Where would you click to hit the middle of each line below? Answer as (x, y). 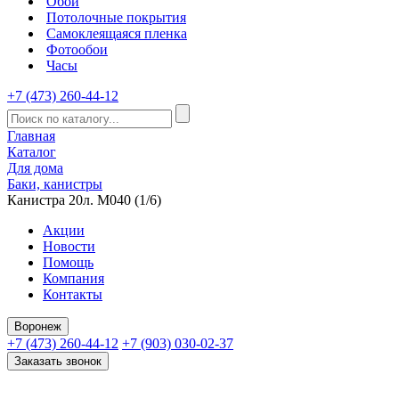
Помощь (68, 262)
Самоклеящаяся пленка (117, 33)
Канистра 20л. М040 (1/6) (84, 200)
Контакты (73, 294)
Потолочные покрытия (116, 17)
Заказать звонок (58, 361)
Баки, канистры (55, 184)
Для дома (35, 168)
